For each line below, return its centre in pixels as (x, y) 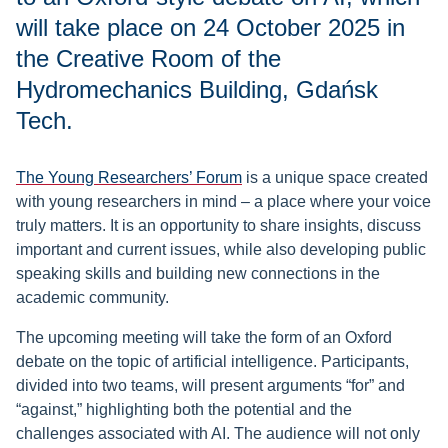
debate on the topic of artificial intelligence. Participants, (212, 362)
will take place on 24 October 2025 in (210, 28)
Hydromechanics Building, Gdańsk (197, 90)
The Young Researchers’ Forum (129, 178)
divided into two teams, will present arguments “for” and (210, 386)
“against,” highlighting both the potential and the (184, 410)
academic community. (92, 298)
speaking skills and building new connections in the (198, 274)
